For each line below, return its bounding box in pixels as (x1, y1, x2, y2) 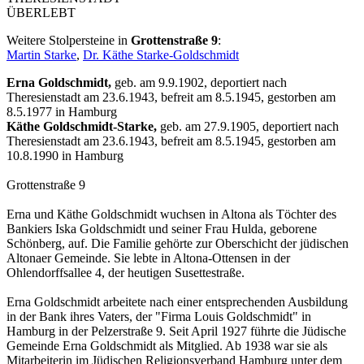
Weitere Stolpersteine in (6, 33, 131, 48)
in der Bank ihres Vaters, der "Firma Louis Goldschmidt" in (6, 310, 311, 324)
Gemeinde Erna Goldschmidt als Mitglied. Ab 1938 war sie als (6, 339, 327, 353)
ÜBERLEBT (6, 6, 76, 20)
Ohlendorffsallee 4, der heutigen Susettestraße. (6, 266, 245, 280)
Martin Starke (6, 48, 76, 63)
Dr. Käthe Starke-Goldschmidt (83, 48, 239, 63)
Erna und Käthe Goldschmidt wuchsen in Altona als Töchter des (6, 207, 336, 222)
